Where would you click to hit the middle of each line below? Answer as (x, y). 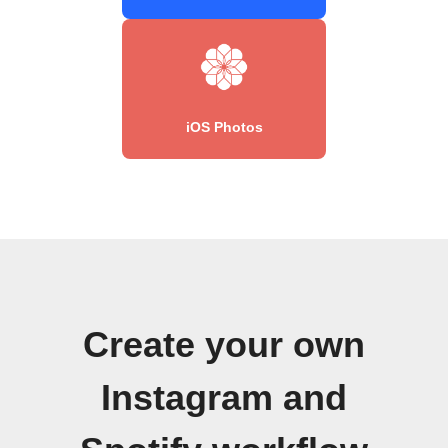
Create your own (224, 344)
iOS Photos (224, 126)
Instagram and (224, 397)
